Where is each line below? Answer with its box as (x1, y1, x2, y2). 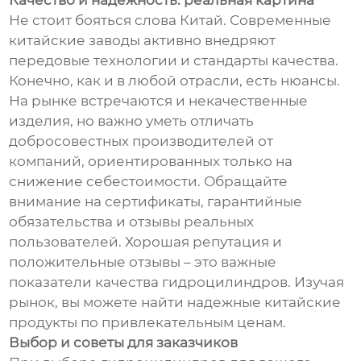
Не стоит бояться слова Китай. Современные (9, 12, 332, 29)
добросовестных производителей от (9, 133, 274, 150)
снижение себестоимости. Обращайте (9, 173, 288, 190)
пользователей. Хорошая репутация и (9, 234, 283, 251)
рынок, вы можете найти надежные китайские (9, 294, 342, 311)
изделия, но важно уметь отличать (9, 113, 255, 130)
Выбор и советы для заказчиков (9, 334, 239, 351)
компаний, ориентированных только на (9, 153, 293, 170)
